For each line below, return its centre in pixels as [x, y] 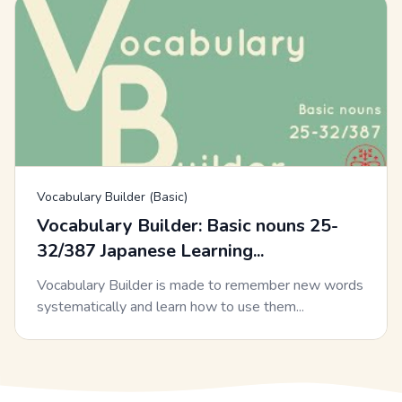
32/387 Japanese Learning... [150, 251]
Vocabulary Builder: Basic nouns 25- [188, 226]
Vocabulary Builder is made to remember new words [200, 286]
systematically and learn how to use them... [170, 307]
